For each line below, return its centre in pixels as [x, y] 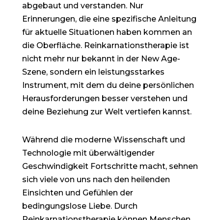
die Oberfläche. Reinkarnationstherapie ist [105, 45]
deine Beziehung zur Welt [72, 112]
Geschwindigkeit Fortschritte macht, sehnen [110, 166]
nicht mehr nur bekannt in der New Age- [101, 59]
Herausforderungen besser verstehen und [105, 98]
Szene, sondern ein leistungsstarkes [93, 72]
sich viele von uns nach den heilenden [96, 179]
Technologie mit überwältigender [88, 153]
